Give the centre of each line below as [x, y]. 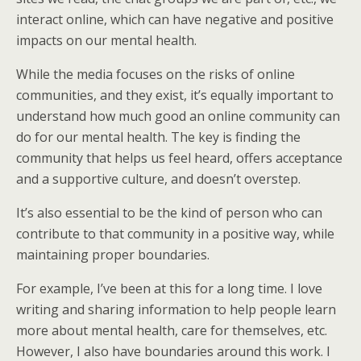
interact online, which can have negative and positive [175, 19]
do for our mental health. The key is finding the [158, 137]
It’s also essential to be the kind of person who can [169, 213]
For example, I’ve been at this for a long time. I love [169, 288]
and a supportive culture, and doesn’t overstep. [158, 179]
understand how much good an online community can [178, 116]
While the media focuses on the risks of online [156, 74]
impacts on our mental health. [106, 40]
